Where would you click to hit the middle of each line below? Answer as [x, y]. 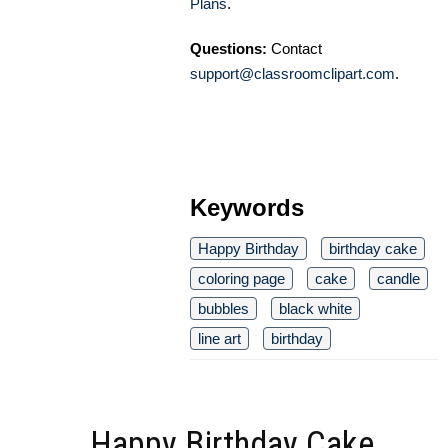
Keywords [247, 208]
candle [398, 279]
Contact [294, 49]
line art [219, 339]
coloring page [241, 279]
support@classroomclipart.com [292, 74]
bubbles [223, 309]
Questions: [228, 49]
